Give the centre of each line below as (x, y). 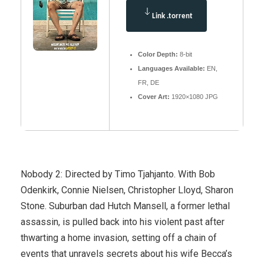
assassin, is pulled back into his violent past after (123, 222)
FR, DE (148, 82)
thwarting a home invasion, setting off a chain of (119, 237)
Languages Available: (171, 68)
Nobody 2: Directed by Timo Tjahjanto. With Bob (118, 174)
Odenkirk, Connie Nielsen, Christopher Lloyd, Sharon (127, 190)
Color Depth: (158, 54)
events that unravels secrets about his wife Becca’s (126, 253)
